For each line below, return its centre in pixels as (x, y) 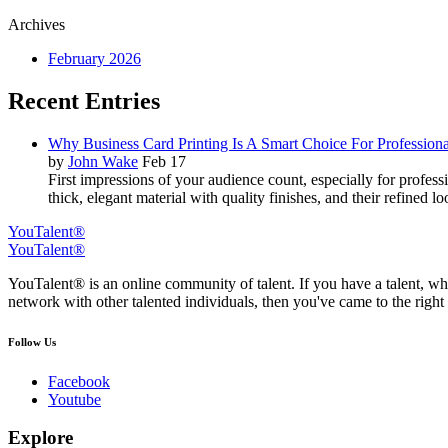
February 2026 (94, 58)
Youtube (74, 399)
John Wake (103, 161)
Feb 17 (164, 161)
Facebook (79, 381)
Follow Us (32, 341)
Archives (36, 24)
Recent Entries (84, 100)
